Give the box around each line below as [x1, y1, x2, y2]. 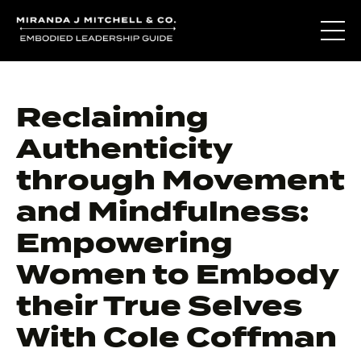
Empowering [16, 226, 233, 259]
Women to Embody [16, 258, 338, 291]
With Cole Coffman [16, 321, 337, 354]
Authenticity [16, 132, 232, 165]
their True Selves [16, 289, 302, 322]
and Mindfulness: [16, 195, 309, 228]
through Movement [16, 164, 345, 197]
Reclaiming [16, 101, 209, 134]
